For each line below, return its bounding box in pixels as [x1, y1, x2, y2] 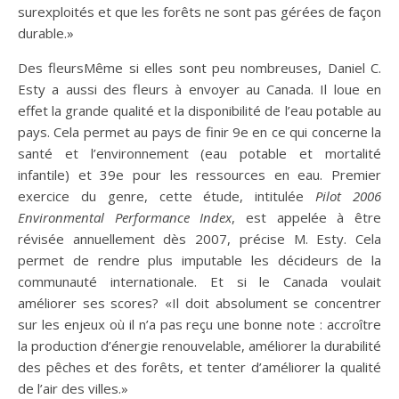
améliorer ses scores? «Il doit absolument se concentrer [18, 294, 381, 312]
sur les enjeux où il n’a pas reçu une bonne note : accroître [18, 315, 381, 333]
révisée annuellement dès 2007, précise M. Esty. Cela [18, 230, 381, 248]
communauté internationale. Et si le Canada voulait [18, 273, 381, 290]
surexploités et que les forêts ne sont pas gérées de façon [18, 3, 381, 20]
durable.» [18, 24, 74, 42]
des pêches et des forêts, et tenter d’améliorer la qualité [18, 358, 381, 376]
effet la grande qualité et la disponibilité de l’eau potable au [18, 102, 381, 119]
